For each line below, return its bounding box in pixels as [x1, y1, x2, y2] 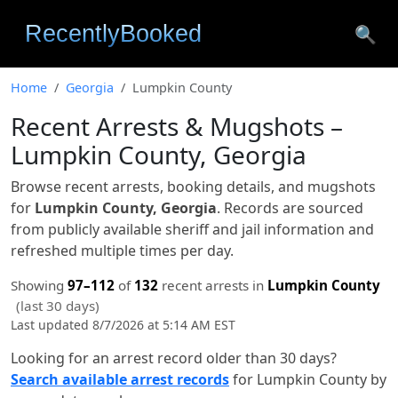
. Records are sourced [217, 198, 363, 218]
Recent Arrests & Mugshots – [11, 109, 343, 143]
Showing [11, 276, 68, 294]
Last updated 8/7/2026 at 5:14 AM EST [11, 316, 235, 333]
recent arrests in [158, 276, 267, 294]
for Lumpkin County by [229, 370, 386, 389]
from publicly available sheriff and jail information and [11, 219, 374, 239]
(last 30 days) [16, 297, 99, 314]
